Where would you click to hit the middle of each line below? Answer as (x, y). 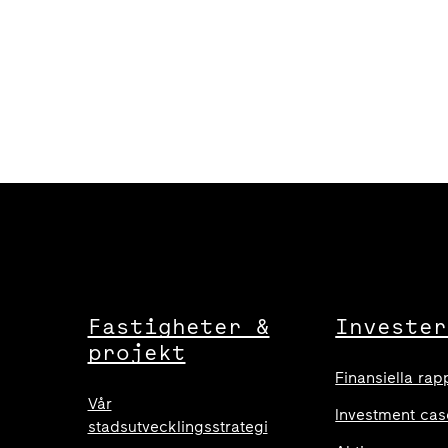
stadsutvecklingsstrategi (177, 426)
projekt (136, 352)
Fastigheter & (178, 326)
